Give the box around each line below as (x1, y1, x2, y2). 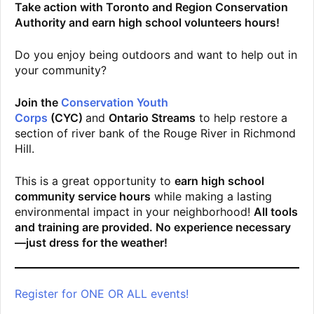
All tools (254, 205, 298, 219)
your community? (15, 63, 107, 78)
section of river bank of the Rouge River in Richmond (15, 126, 296, 141)
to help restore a (196, 111, 287, 125)
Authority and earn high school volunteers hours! (15, 15, 280, 30)
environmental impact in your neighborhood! (15, 205, 254, 219)
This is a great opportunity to (15, 174, 175, 189)
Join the (15, 95, 61, 110)
